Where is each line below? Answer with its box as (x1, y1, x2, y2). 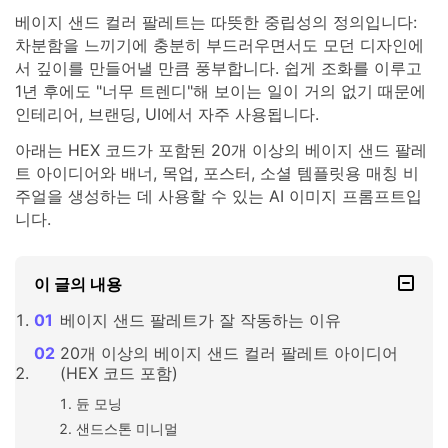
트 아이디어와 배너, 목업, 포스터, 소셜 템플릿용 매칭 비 (15, 162, 419, 183)
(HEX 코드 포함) (59, 363, 178, 384)
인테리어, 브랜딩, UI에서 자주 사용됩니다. (15, 103, 319, 124)
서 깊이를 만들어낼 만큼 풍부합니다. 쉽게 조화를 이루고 (15, 57, 422, 78)
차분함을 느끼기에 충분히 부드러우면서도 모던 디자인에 (15, 34, 424, 55)
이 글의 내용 (34, 274, 123, 295)
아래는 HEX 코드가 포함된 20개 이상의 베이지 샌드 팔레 (15, 139, 427, 160)
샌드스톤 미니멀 (75, 420, 178, 438)
